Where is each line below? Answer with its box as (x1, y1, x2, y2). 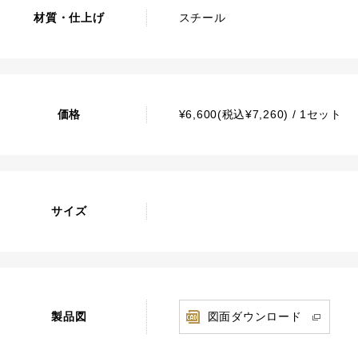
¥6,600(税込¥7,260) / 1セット (178, 108, 342, 121)
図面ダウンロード (207, 310, 302, 323)
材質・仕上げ (34, 11, 105, 24)
